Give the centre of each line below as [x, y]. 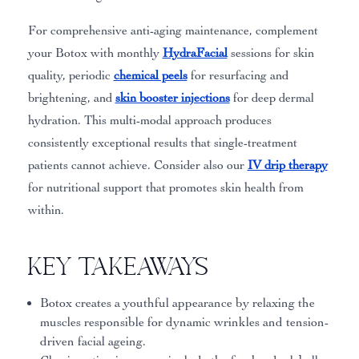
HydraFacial [195, 52]
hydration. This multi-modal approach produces [149, 120]
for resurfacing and [238, 75]
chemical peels [150, 75]
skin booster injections [172, 97]
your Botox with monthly [95, 52]
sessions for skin [270, 52]
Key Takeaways [118, 265]
